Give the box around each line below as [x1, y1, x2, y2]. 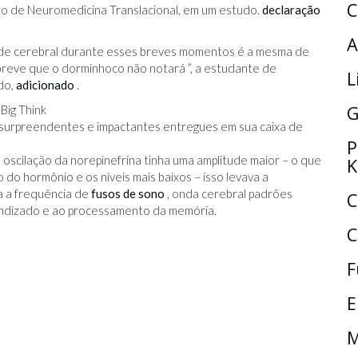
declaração [262, 2, 320, 17]
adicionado [16, 77, 74, 92]
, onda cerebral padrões [165, 185, 292, 201]
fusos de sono [91, 185, 165, 201]
